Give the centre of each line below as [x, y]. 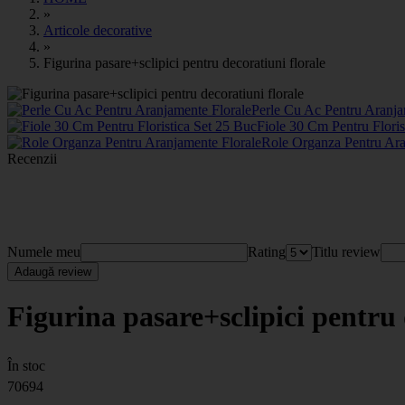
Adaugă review [53, 272]
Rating [267, 252]
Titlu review [346, 252]
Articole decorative [98, 30]
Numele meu [44, 252]
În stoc [26, 365]
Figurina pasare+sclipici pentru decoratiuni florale [184, 63]
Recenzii [32, 159]
